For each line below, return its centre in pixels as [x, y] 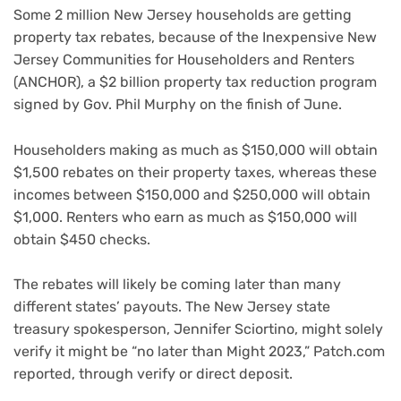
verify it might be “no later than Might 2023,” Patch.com [199, 352]
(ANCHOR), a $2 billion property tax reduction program [195, 82]
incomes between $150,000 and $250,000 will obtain [192, 194]
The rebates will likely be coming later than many [177, 285]
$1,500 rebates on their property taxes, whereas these [195, 172]
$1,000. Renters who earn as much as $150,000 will [185, 217]
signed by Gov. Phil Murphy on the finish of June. [178, 105]
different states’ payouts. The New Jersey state [172, 307]
